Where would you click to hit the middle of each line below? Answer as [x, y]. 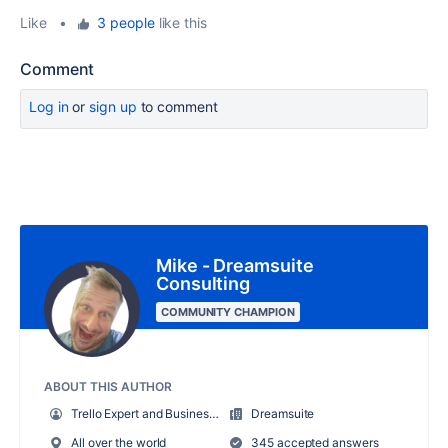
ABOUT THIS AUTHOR [108, 387]
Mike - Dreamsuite [235, 266]
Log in [49, 107]
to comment [177, 107]
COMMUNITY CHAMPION [228, 312]
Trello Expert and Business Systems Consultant [139, 414]
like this [180, 23]
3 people [126, 23]
